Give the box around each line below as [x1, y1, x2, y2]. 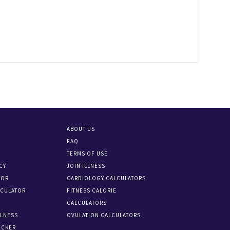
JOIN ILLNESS [67, 162, 106, 169]
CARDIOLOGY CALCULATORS [67, 175, 146, 182]
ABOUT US [67, 125, 95, 132]
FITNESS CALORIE [67, 187, 117, 194]
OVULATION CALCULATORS [67, 212, 141, 219]
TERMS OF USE [67, 150, 108, 157]
